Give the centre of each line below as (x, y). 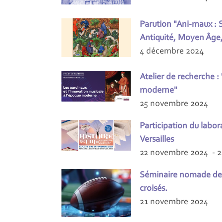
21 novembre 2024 (174, 202)
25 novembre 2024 (174, 104)
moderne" (159, 90)
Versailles (157, 139)
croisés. (154, 189)
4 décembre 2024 (172, 51)
